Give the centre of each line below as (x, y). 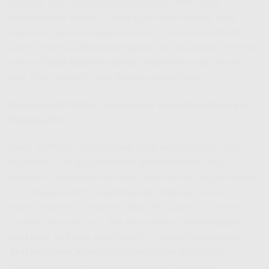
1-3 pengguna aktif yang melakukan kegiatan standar (119, 192)
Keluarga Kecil (39, 120)
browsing (58, 207)
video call (83, 222)
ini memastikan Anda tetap (168, 252)
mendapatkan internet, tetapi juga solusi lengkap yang (122, 17)
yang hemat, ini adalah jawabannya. (166, 237)
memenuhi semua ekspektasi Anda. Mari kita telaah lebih (128, 32)
